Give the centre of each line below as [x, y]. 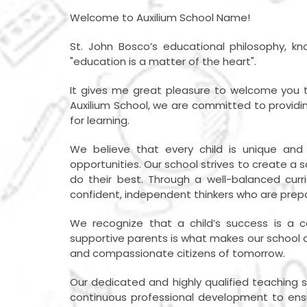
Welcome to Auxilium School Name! [160, 18]
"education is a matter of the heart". [163, 62]
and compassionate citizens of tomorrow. [177, 254]
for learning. [100, 121]
